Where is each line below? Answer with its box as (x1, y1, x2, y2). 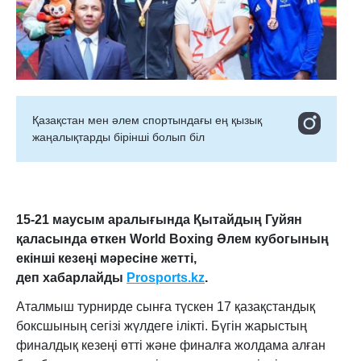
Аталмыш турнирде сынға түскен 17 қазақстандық (16, 300, 315, 313)
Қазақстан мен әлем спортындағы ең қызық (32, 114, 262, 127)
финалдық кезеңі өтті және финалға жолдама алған (16, 338, 326, 352)
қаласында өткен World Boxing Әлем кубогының (16, 232, 329, 246)
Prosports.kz (127, 271, 205, 284)
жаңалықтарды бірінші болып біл (32, 131, 205, 143)
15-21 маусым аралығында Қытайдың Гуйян (16, 213, 302, 226)
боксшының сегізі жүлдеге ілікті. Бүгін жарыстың (16, 319, 307, 333)
